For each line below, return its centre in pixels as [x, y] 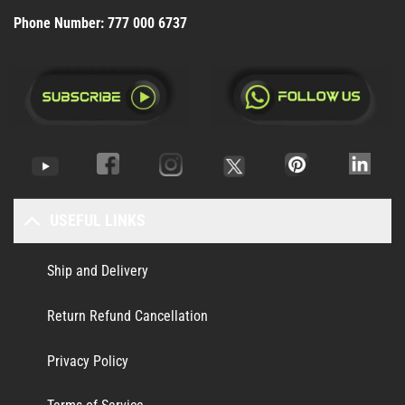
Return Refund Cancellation [127, 316]
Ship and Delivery [97, 271]
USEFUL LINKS [98, 221]
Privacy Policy [87, 361]
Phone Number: [61, 23]
